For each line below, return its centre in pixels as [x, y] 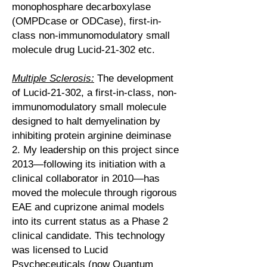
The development [134, 78]
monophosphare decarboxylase [81, 7]
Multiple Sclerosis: [53, 78]
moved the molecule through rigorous [94, 193]
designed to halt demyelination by [86, 121]
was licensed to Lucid [60, 250]
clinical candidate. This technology [89, 236]
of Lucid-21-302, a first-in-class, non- [94, 93]
